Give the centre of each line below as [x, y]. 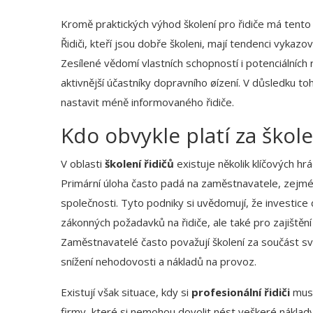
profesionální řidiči [241, 292]
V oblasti [83, 164]
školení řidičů [139, 164]
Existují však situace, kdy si [126, 292]
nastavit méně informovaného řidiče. [147, 102]
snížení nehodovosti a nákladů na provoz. [159, 262]
